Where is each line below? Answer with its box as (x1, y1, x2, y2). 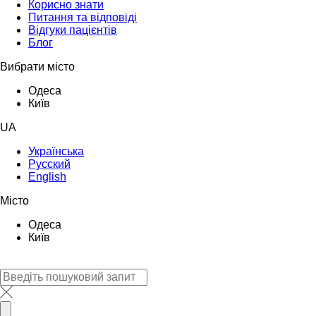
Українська (28, 145, 84, 157)
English (28, 170, 66, 183)
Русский (28, 157, 71, 170)
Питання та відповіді (28, 11, 137, 23)
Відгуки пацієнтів (28, 23, 117, 36)
